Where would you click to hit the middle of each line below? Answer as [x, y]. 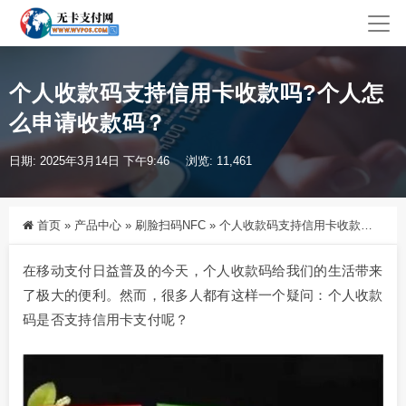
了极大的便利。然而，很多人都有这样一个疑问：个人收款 [203, 295]
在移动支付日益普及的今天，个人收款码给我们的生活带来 [203, 271]
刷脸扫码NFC [170, 226]
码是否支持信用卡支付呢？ [106, 320]
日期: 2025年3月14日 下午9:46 [89, 161]
